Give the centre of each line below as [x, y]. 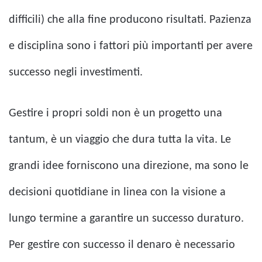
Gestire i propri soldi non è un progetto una [116, 114]
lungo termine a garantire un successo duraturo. [126, 219]
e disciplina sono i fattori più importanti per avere [131, 46]
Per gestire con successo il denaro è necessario [122, 245]
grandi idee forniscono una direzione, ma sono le [129, 166]
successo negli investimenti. [76, 73]
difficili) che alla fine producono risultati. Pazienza [130, 20]
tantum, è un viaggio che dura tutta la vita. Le [120, 140]
